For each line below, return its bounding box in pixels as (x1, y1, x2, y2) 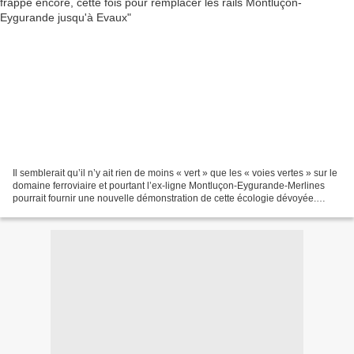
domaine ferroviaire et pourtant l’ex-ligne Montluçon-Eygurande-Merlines (13, 179, 325, 191)
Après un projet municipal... (13, 205, 130, 217)
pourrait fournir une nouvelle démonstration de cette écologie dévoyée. (13, 192, 316, 204)
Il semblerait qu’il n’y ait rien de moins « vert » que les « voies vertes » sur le (13, 167, 337, 179)
